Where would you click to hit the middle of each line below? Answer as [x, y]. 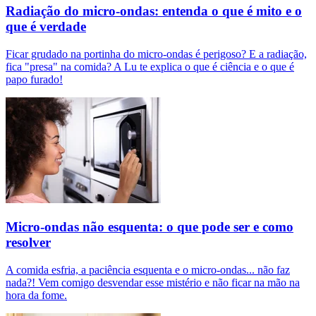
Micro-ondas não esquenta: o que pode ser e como [150, 226]
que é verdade [46, 27]
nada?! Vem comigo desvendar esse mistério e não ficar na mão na [153, 282]
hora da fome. [36, 295]
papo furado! [34, 80]
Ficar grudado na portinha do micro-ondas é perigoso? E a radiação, [156, 54]
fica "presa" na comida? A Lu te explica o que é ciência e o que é [150, 67]
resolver [28, 242]
